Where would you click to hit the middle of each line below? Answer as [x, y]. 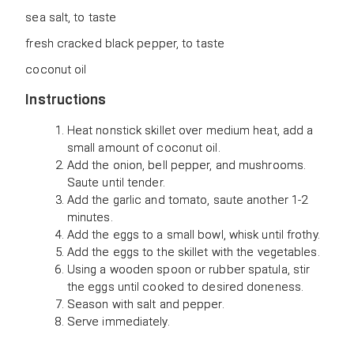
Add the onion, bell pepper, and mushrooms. [186, 165]
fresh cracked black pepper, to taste [125, 43]
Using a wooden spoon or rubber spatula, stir [188, 269]
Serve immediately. [118, 321]
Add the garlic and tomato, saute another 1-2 [187, 200]
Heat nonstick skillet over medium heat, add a [190, 130]
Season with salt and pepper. [145, 304]
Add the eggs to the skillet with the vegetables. [193, 252]
